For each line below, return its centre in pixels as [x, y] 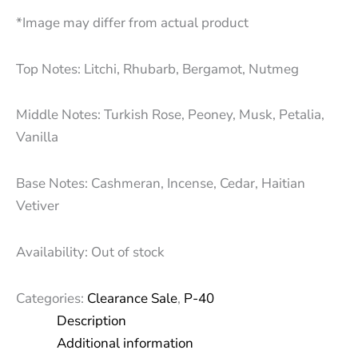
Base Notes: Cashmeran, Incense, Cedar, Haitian [161, 183]
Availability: [52, 252]
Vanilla [37, 137]
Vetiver [38, 206]
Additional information [125, 343]
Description [91, 320]
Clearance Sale [132, 298]
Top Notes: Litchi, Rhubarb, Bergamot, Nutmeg [157, 69]
